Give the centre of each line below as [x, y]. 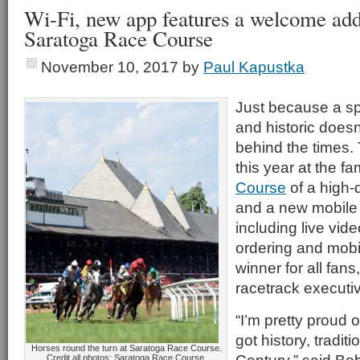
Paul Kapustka [254, 67]
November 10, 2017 [110, 67]
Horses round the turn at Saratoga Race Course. [126, 348]
